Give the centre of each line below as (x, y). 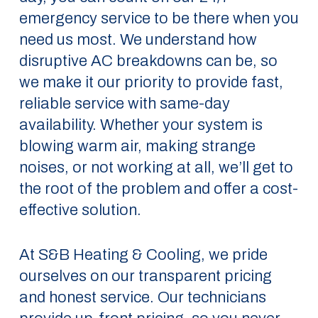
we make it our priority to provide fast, (151, 82)
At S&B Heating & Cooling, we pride (143, 255)
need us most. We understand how (138, 40)
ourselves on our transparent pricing (145, 276)
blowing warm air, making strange (137, 146)
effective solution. (80, 210)
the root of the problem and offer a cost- (158, 189)
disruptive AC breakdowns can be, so (148, 61)
